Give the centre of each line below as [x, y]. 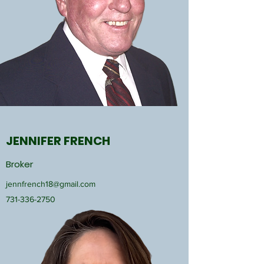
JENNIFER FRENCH [58, 141]
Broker [19, 164]
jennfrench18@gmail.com [51, 184]
